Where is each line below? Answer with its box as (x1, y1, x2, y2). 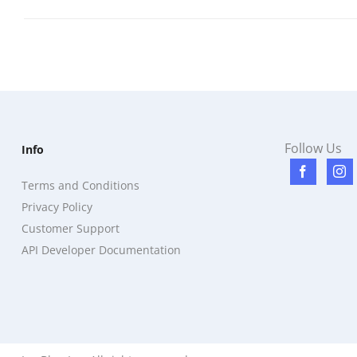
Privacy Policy (22, 198, 92, 214)
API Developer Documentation (22, 241, 181, 257)
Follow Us (284, 139, 342, 157)
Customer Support (22, 220, 120, 236)
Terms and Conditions (22, 177, 139, 193)
